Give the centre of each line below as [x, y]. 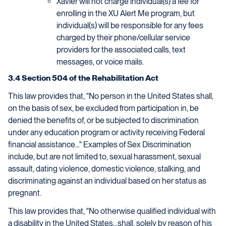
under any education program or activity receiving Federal [106, 132]
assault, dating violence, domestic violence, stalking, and [104, 169]
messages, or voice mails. [100, 62]
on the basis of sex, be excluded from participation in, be [103, 108]
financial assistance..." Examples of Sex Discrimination [100, 145]
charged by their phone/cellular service [123, 38]
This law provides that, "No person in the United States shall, [111, 96]
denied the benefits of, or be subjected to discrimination [103, 120]
